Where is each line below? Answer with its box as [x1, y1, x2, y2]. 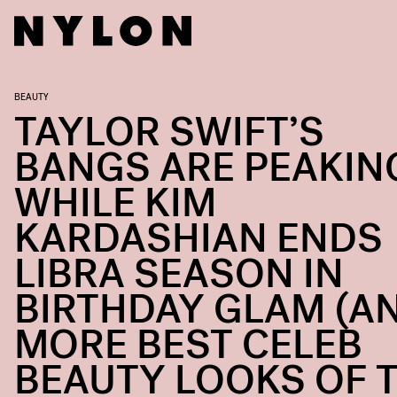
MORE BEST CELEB [14, 319, 362, 371]
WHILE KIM [14, 177, 216, 230]
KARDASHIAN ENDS [14, 213, 383, 265]
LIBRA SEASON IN [14, 248, 344, 300]
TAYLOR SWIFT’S [14, 106, 324, 159]
